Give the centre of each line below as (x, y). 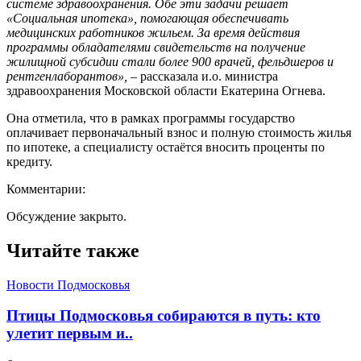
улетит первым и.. (70, 334)
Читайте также (73, 250)
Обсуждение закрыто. (66, 216)
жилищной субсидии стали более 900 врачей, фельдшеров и (170, 61)
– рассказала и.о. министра (203, 76)
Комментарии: (46, 189)
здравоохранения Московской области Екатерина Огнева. (166, 90)
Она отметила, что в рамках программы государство (151, 118)
